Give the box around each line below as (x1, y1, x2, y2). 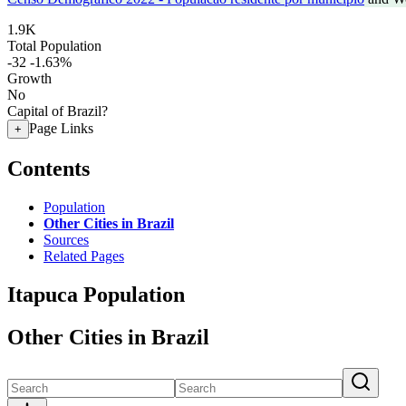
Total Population (7, 38, 101, 53)
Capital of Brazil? (7, 103, 108, 119)
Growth (7, 71, 52, 86)
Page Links (29, 121, 93, 136)
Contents (7, 156, 90, 180)
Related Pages (43, 247, 124, 264)
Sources (43, 231, 89, 247)
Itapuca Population (7, 282, 185, 306)
